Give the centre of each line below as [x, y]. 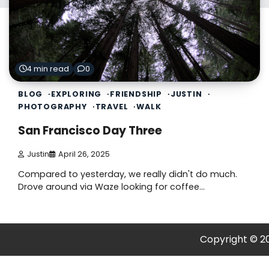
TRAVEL [112, 107]
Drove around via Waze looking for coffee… [111, 187]
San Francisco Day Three [90, 131]
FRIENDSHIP [136, 94]
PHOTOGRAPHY [53, 107]
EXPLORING [77, 94]
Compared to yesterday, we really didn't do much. [128, 174]
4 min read [48, 69]
